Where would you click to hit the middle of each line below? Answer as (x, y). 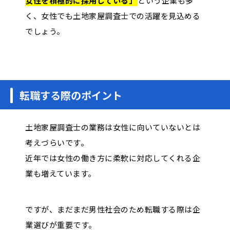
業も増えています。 (61, 173)
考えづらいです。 (57, 142)
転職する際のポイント (71, 95)
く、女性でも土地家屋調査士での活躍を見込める (113, 15)
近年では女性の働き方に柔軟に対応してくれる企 (113, 158)
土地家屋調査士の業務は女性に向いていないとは (113, 127)
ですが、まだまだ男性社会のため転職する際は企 (113, 209)
